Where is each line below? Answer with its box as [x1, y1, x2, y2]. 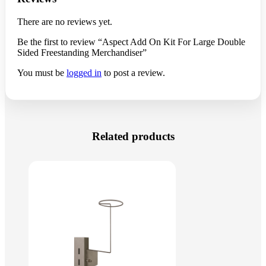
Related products [91, 129, 175, 142]
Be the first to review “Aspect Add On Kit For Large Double [17, 36, 245, 47]
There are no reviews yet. [17, 16, 112, 27]
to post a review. [102, 67, 165, 78]
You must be [17, 67, 66, 78]
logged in [66, 67, 102, 78]
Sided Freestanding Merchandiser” [17, 47, 147, 58]
